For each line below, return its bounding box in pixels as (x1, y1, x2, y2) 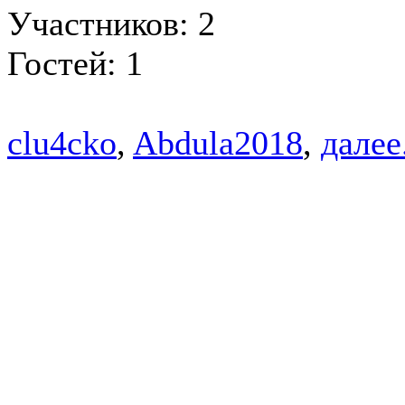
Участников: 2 (7, 4, 215, 42)
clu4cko (7, 123, 117, 162)
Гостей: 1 (7, 43, 143, 82)
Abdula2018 (133, 123, 303, 162)
